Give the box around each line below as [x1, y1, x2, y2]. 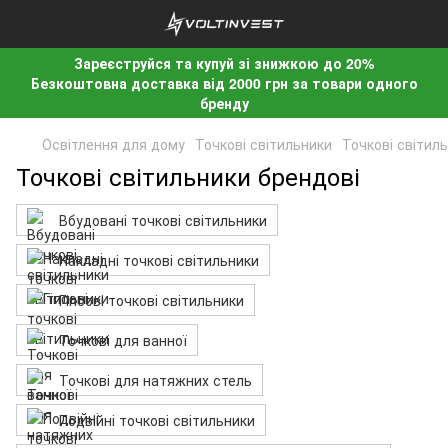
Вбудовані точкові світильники [59, 210, 267, 230]
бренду [199, 93, 249, 113]
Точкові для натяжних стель [59, 370, 252, 390]
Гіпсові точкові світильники [59, 290, 244, 310]
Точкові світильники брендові [16, 158, 360, 193]
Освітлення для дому [42, 134, 185, 154]
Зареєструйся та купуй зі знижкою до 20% [74, 53, 374, 73]
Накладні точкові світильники [59, 250, 259, 270]
